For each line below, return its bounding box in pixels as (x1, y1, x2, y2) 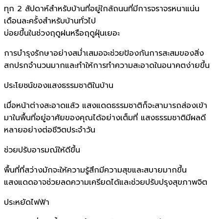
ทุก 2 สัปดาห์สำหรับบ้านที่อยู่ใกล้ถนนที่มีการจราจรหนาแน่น (4, 2, 199, 15)
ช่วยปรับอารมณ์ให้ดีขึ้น (4, 144, 80, 156)
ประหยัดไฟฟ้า (4, 196, 49, 208)
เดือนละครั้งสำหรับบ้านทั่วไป (4, 15, 96, 27)
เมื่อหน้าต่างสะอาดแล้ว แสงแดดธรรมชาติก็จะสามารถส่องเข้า (4, 99, 207, 111)
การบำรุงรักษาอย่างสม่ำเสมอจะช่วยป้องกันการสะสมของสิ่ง (4, 47, 204, 59)
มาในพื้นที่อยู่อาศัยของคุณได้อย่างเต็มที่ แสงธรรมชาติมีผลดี (4, 111, 206, 124)
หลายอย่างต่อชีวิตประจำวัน (4, 124, 95, 136)
